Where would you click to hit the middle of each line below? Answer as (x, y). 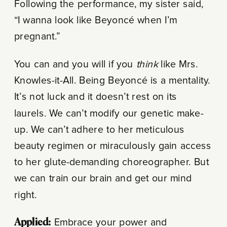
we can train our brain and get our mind (103, 179)
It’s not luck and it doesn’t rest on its (96, 97)
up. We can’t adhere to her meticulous (99, 130)
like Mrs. (179, 65)
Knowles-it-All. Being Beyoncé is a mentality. (112, 81)
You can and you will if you (75, 65)
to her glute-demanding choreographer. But (111, 162)
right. (25, 195)
